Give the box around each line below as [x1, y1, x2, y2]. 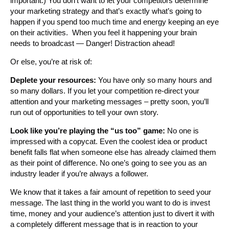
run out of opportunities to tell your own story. [10, 107, 158, 117]
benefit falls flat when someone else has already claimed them [10, 147, 216, 156]
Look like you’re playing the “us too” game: [10, 126, 165, 135]
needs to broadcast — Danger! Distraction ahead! [10, 38, 175, 48]
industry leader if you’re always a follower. [10, 169, 148, 178]
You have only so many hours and [96, 75, 212, 84]
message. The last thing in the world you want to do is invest [10, 198, 210, 207]
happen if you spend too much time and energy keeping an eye [10, 17, 219, 26]
